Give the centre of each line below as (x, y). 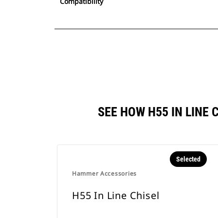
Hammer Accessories (104, 173)
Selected (188, 159)
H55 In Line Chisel (116, 195)
